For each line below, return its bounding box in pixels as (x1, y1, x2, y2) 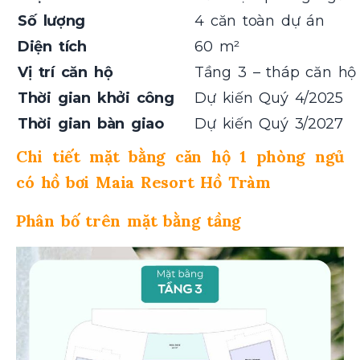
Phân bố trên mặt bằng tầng (16, 210, 242, 231)
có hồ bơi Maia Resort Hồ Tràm (16, 171, 271, 192)
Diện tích (18, 37, 87, 55)
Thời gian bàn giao (18, 114, 164, 133)
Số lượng (18, 11, 85, 30)
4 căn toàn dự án (194, 11, 325, 30)
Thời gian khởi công (18, 88, 174, 107)
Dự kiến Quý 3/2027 (194, 114, 343, 133)
